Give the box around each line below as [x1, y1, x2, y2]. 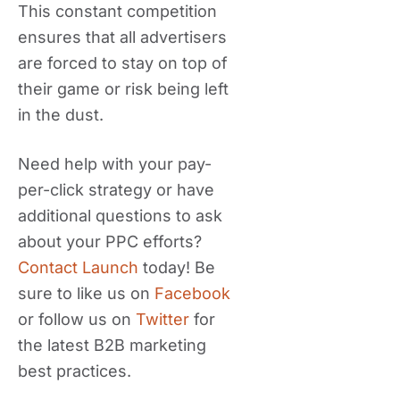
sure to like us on [18, 284, 154, 303]
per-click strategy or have [18, 180, 214, 199]
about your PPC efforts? [18, 232, 202, 251]
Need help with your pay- [18, 154, 212, 173]
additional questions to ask [18, 206, 222, 225]
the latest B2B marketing [18, 336, 206, 354]
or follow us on [18, 310, 136, 329]
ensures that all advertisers [18, 28, 227, 46]
